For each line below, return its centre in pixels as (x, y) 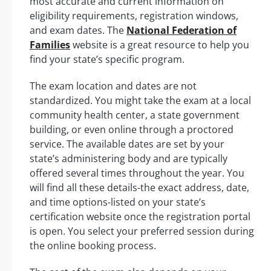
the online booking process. (93, 245)
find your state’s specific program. (107, 59)
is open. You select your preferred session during (142, 231)
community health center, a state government (135, 115)
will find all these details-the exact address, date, (139, 187)
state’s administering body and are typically (129, 158)
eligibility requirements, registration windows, (134, 15)
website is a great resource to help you (160, 44)
